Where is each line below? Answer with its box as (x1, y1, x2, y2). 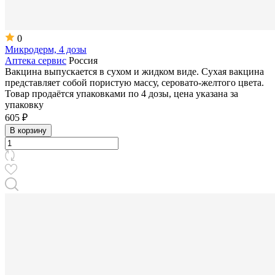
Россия (66, 55, 98, 66)
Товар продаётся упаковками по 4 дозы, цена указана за (5, 88, 238, 99)
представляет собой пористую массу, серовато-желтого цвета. (5, 77, 264, 88)
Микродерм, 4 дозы (5, 44, 87, 55)
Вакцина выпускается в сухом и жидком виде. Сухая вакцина (5, 66, 264, 77)
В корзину (10, 125, 47, 135)
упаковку (5, 99, 44, 110)
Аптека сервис (5, 55, 66, 66)
